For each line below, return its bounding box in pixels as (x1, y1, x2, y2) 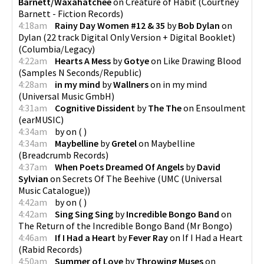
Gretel (111, 137, 137, 149)
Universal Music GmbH (22, 90, 111, 102)
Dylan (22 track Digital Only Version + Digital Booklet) (18, 31, 235, 43)
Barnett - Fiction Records (18, 7, 120, 19)
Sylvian (18, 172, 48, 184)
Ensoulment (196, 101, 246, 114)
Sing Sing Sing (55, 207, 113, 220)
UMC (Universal (161, 172, 222, 184)
